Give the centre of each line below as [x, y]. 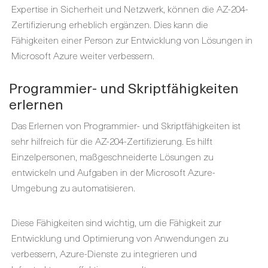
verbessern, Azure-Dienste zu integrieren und [104, 253]
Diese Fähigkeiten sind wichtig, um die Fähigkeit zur [116, 222]
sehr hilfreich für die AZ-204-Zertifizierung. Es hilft [112, 141]
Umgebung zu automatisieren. [73, 187]
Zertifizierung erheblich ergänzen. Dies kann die [110, 24]
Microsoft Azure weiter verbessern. [83, 55]
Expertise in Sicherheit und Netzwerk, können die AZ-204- [130, 8]
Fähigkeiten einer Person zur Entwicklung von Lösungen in [132, 39]
